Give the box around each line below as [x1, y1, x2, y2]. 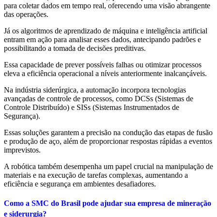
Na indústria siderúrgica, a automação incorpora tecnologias [4, 86, 186, 94]
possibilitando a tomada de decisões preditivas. [4, 44, 146, 53]
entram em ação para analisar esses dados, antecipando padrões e [4, 35, 201, 44]
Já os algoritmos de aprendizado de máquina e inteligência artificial [4, 27, 207, 35]
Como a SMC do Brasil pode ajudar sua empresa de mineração [4, 199, 211, 207]
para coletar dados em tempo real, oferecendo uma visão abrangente [4, 1, 210, 10]
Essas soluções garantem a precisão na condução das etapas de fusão [4, 128, 213, 137]
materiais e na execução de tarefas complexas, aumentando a [4, 171, 188, 180]
